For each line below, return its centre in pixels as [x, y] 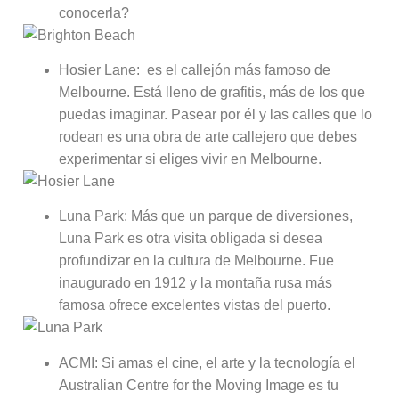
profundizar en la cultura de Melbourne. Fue [197, 261]
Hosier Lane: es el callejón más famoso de [195, 69]
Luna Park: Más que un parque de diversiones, [206, 216]
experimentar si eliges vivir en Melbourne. [191, 159]
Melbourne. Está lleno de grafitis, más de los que [212, 92]
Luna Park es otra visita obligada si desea [191, 239]
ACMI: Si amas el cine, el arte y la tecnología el [208, 362]
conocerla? [94, 12]
